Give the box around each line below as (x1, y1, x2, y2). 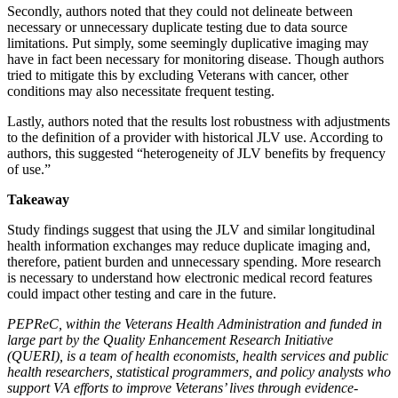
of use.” (7, 161, 51, 177)
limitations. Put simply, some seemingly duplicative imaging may (7, 35, 369, 51)
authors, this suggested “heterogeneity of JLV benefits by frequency (7, 145, 386, 161)
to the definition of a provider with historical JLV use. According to (7, 129, 383, 145)
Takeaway (7, 191, 69, 207)
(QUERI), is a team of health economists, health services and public (7, 347, 388, 363)
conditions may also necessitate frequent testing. (7, 83, 275, 99)
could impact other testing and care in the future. (7, 285, 276, 301)
